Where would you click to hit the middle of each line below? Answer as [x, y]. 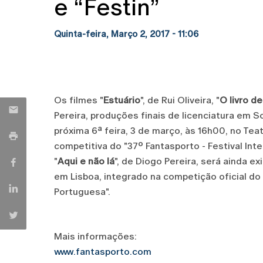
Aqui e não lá [86, 161]
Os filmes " [79, 100]
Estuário [122, 100]
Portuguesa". [82, 192]
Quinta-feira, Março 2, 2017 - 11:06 [126, 34]
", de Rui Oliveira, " [180, 100]
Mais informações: [95, 236]
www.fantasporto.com [103, 252]
